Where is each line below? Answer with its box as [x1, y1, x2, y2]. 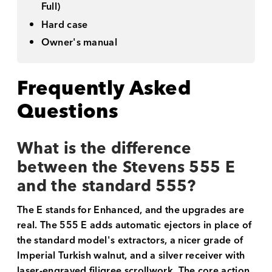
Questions [17, 95, 118, 129]
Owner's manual [41, 34, 118, 52]
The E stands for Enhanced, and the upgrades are [17, 201, 245, 219]
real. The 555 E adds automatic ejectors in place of [17, 216, 252, 234]
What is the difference [17, 135, 192, 163]
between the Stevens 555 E [17, 154, 236, 182]
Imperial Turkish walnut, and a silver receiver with [17, 246, 245, 264]
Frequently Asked [17, 72, 192, 106]
